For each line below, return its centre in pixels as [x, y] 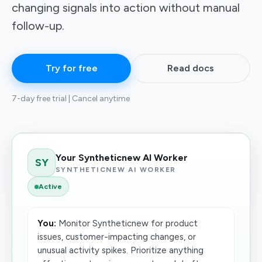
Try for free [71, 68]
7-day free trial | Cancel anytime [71, 99]
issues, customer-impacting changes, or [117, 237]
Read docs [191, 68]
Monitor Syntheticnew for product [127, 223]
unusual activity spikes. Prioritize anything [120, 250]
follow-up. [38, 26]
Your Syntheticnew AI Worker [122, 157]
